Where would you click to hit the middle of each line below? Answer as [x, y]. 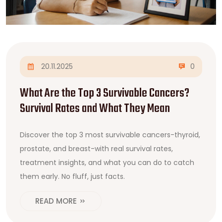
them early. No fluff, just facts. [72, 176]
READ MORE [57, 201]
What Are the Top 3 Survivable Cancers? [105, 93]
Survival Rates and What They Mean [95, 109]
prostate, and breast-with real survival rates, [96, 148]
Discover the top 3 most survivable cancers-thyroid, [110, 135]
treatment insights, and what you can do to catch [107, 162]
